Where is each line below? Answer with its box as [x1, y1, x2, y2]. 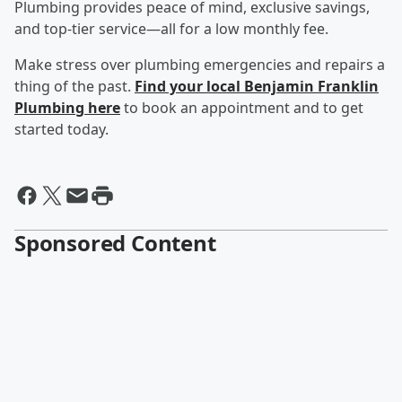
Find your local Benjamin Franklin [135, 76, 379, 97]
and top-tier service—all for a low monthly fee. [14, 19, 328, 39]
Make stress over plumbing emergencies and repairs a [14, 55, 385, 75]
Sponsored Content [14, 228, 216, 258]
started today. [14, 119, 109, 140]
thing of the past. [14, 76, 135, 97]
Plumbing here [14, 98, 120, 118]
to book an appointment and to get [124, 98, 363, 118]
